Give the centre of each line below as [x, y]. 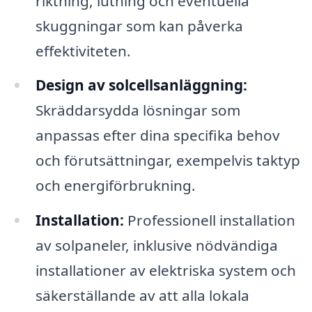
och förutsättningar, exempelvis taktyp [167, 161]
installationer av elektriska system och [165, 271]
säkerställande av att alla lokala [142, 296]
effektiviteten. [83, 50]
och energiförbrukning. [115, 186]
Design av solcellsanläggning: [141, 85]
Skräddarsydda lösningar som [138, 110]
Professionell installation [209, 220]
